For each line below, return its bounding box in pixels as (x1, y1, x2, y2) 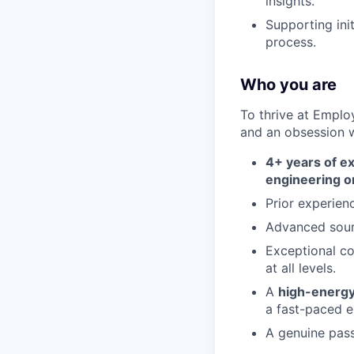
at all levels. (265, 259, 336, 276)
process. (265, 33, 316, 50)
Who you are (240, 74, 337, 94)
